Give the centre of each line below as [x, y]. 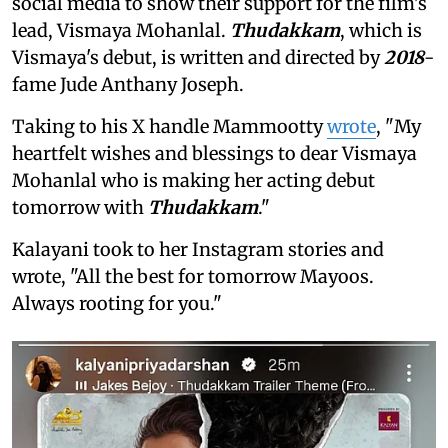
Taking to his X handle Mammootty [169, 127]
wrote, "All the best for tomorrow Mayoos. [193, 277]
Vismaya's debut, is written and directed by [198, 58]
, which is [381, 31]
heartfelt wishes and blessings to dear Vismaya [214, 154]
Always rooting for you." [117, 304]
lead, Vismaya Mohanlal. [121, 31]
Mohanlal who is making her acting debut [193, 181]
